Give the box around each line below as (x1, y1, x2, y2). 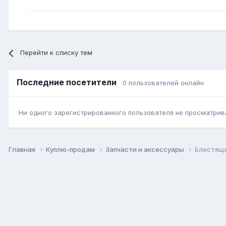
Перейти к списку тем (20, 48, 93, 57)
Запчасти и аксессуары (105, 145, 186, 153)
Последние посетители (17, 77, 123, 88)
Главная (9, 145, 37, 153)
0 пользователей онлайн (123, 79, 204, 87)
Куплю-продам (46, 145, 96, 153)
